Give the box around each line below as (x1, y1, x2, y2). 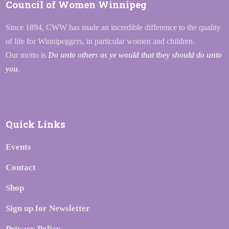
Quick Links (6, 118, 66, 130)
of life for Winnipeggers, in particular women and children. (6, 37, 195, 45)
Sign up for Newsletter (6, 203, 90, 213)
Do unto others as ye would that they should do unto (48, 51, 222, 59)
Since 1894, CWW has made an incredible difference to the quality (6, 23, 221, 32)
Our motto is (6, 51, 49, 59)
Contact (6, 163, 36, 172)
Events (6, 142, 32, 152)
